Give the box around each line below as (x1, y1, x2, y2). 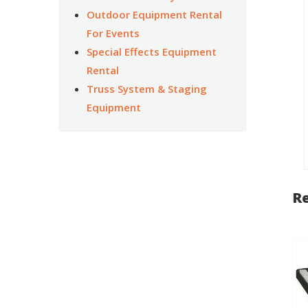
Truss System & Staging (86, 81, 207, 96)
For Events (86, 25, 140, 40)
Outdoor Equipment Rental (86, 7, 222, 21)
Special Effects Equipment (86, 44, 217, 58)
